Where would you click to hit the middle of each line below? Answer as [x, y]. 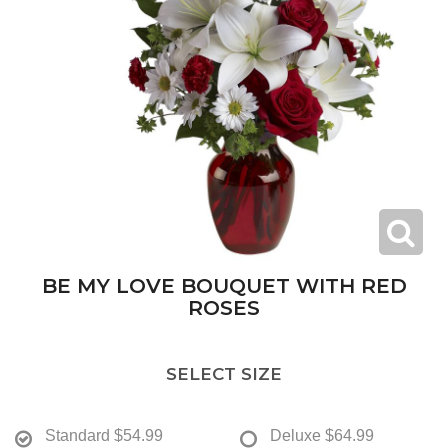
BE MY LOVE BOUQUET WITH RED [224, 286]
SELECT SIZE [224, 374]
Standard [77, 436]
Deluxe [295, 436]
